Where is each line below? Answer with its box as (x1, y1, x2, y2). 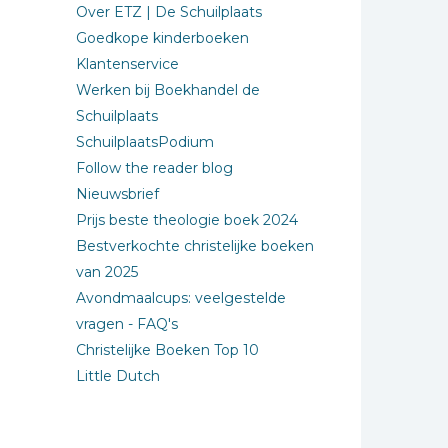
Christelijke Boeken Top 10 (76, 341, 259, 359)
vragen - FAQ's (76, 315, 178, 333)
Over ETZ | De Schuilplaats (76, 3, 262, 21)
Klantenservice (76, 55, 179, 73)
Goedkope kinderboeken (76, 29, 249, 47)
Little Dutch (76, 367, 160, 385)
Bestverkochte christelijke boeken (76, 237, 314, 255)
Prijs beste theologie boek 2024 (76, 211, 298, 229)
